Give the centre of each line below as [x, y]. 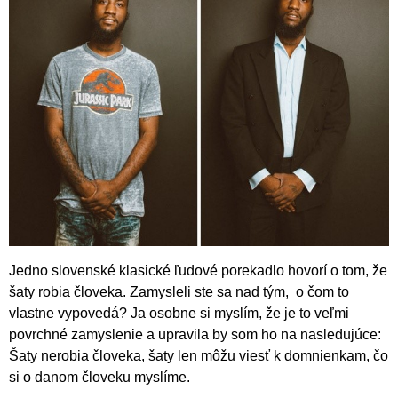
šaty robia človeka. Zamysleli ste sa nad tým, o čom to [179, 291]
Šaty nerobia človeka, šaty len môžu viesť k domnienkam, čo [199, 355]
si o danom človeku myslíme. [99, 377]
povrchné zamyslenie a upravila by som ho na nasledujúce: [195, 334]
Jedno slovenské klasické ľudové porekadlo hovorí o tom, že [198, 270]
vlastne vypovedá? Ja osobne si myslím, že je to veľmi [179, 313]
